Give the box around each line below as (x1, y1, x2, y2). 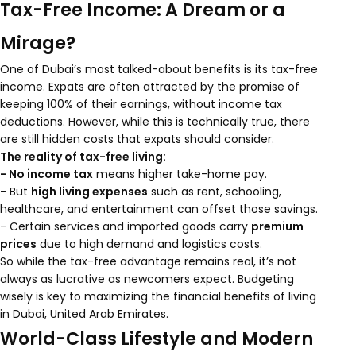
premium (251, 219, 304, 234)
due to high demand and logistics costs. (37, 236, 262, 252)
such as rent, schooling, (148, 184, 281, 199)
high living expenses (31, 184, 148, 199)
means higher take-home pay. (93, 166, 267, 182)
